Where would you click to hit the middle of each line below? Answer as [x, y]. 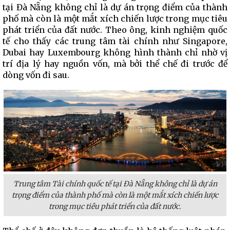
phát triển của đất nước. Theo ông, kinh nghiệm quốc [115, 30]
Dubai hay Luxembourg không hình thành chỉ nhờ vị [115, 52]
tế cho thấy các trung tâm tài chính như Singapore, [115, 41]
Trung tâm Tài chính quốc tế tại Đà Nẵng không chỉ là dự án [115, 184]
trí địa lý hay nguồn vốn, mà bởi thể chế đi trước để [115, 64]
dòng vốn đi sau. [36, 75]
